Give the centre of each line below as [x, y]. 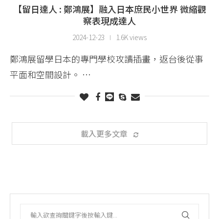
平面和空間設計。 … [50, 74]
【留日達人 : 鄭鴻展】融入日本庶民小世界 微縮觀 [109, 9]
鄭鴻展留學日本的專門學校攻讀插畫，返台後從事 [107, 58]
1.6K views [131, 37]
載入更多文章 [104, 133]
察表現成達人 [109, 20]
